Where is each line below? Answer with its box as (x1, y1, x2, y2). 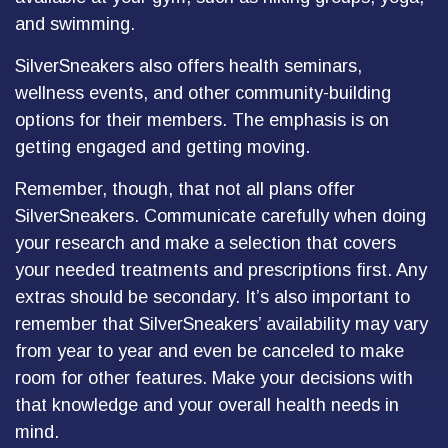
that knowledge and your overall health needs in (15, 395, 399, 415)
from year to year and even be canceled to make (15, 341, 404, 361)
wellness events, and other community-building (15, 83, 391, 103)
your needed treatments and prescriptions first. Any (15, 260, 427, 280)
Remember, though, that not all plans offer (15, 179, 355, 199)
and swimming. (15, 14, 135, 34)
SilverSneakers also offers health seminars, (15, 56, 362, 76)
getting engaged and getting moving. (15, 137, 310, 157)
